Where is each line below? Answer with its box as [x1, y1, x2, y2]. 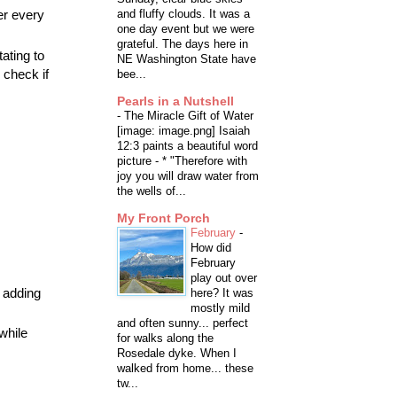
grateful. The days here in [117, 37, 248, 51]
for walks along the [117, 331, 214, 346]
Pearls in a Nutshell [117, 94, 234, 109]
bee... [117, 67, 146, 82]
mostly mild [191, 301, 250, 315]
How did [191, 241, 231, 255]
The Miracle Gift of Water [124, 109, 253, 123]
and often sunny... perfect [117, 316, 248, 331]
